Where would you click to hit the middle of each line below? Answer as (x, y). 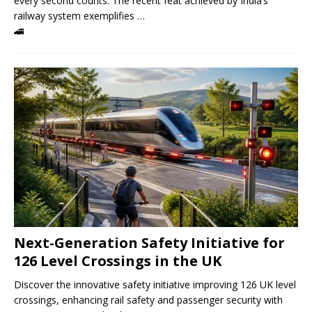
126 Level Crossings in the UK (118, 260)
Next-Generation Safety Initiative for (149, 242)
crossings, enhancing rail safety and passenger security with (148, 299)
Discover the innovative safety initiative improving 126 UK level (155, 284)
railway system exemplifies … (79, 15)
